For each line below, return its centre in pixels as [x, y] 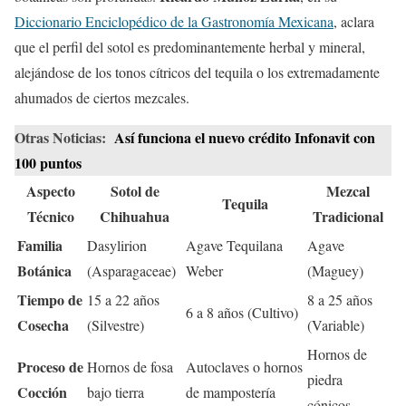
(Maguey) [335, 270]
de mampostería [231, 391]
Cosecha [43, 324]
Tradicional [348, 216]
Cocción [42, 391]
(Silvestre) [116, 324]
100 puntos [48, 162]
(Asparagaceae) [131, 270]
